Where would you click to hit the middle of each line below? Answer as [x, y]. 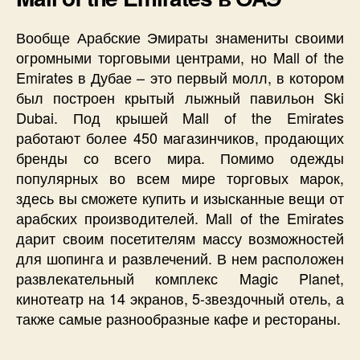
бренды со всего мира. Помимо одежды [180, 158]
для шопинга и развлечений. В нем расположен [180, 258]
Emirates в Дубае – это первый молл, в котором [180, 78]
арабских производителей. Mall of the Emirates [180, 218]
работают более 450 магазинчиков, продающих [180, 138]
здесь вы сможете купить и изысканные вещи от [180, 198]
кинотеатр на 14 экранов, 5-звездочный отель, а [180, 299]
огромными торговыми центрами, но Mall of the [180, 57]
